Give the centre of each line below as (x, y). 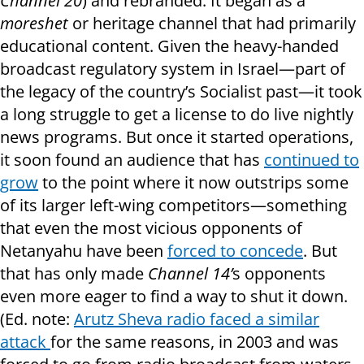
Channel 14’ (190, 274)
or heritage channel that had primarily (214, 24)
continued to (312, 160)
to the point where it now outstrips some (193, 183)
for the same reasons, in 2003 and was (195, 342)
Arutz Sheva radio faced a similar (197, 319)
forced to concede (235, 251)
